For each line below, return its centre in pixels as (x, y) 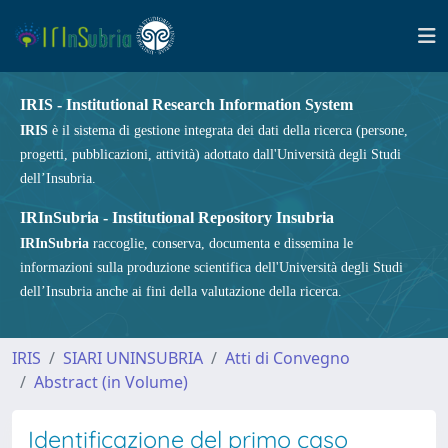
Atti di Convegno (287, 358)
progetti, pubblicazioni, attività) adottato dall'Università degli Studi (210, 154)
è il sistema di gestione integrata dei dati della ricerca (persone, (228, 130)
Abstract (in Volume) (111, 382)
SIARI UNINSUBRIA (133, 358)
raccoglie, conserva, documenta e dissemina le (221, 243)
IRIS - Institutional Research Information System (186, 104)
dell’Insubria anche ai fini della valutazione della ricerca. (181, 291)
